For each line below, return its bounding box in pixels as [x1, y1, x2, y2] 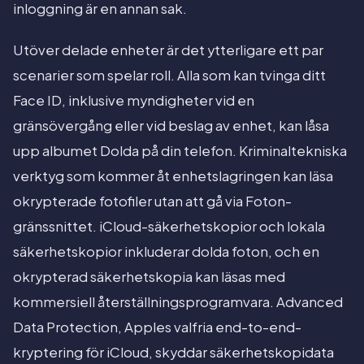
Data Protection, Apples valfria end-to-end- [13, 318, 301, 336]
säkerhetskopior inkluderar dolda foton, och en [13, 243, 319, 261]
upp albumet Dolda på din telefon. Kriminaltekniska [13, 142, 347, 160]
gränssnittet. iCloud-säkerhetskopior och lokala [13, 218, 325, 236]
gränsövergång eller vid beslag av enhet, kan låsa [13, 117, 329, 135]
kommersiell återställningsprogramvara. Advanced [13, 293, 343, 311]
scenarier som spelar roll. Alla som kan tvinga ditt [13, 67, 326, 84]
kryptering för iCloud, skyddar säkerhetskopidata [13, 344, 334, 362]
